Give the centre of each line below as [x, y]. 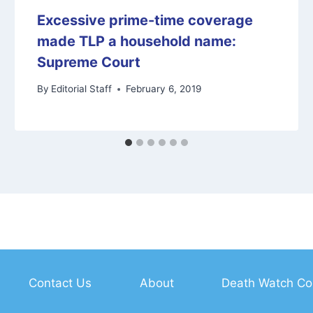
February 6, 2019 [164, 89]
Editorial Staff [82, 89]
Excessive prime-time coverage [145, 20]
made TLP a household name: [137, 41]
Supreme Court [89, 62]
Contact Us [60, 283]
